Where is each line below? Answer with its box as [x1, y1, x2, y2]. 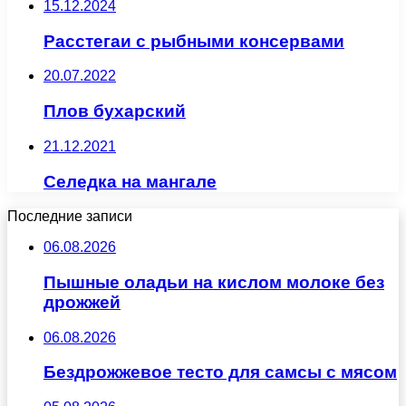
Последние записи [7, 208, 132, 225]
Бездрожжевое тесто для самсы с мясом [43, 362, 397, 382]
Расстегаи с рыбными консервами [43, 31, 344, 51]
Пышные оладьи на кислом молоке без [43, 272, 384, 292]
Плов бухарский [43, 101, 186, 121]
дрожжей [43, 292, 121, 312]
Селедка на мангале [43, 171, 217, 191]
